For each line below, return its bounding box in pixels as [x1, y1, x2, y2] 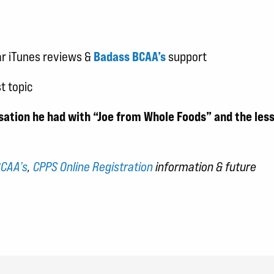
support [166, 48, 209, 64]
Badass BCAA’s [94, 48, 166, 64]
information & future [153, 158, 256, 174]
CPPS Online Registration [33, 158, 153, 174]
